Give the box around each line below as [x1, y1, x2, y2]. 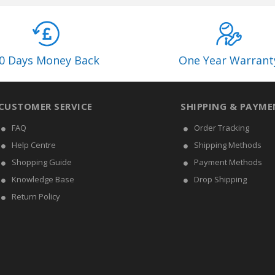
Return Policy [11, 191, 60, 202]
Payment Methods [194, 157, 262, 168]
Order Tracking [194, 122, 249, 133]
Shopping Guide [11, 157, 72, 168]
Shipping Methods [194, 139, 261, 150]
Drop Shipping [194, 174, 247, 185]
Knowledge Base [11, 174, 74, 185]
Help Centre [11, 139, 56, 150]
